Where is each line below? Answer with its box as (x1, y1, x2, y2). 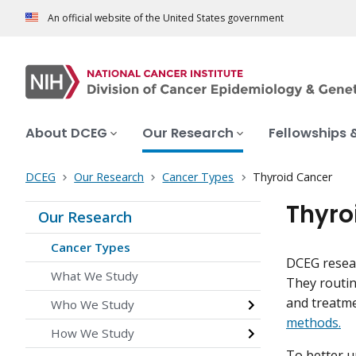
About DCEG (25, 124, 107, 143)
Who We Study (51, 296, 134, 313)
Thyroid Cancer (252, 169, 332, 185)
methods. (286, 314, 341, 332)
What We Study (51, 268, 138, 284)
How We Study (51, 325, 134, 342)
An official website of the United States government (48, 11, 284, 25)
